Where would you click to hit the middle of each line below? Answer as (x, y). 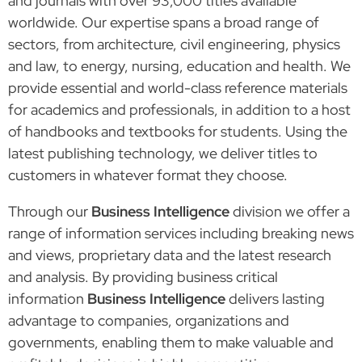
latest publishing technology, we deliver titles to (163, 153)
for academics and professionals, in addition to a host (179, 109)
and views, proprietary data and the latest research (170, 255)
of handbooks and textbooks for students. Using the (178, 131)
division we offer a (290, 211)
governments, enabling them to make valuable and (171, 342)
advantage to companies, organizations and (149, 320)
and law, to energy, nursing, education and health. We (179, 65)
